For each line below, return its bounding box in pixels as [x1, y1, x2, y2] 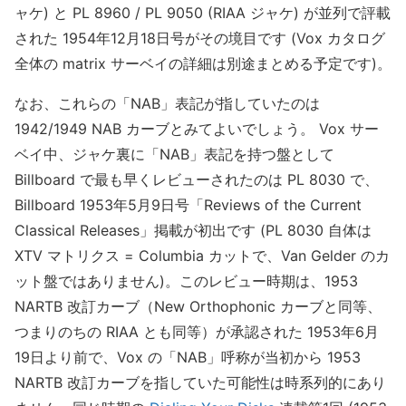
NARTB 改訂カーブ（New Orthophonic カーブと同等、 [14, 297, 382, 316]
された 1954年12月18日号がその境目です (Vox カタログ [14, 29, 385, 48]
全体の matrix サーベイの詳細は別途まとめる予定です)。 [14, 54, 391, 73]
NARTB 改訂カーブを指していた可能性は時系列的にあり [14, 373, 386, 392]
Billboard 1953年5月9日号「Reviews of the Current [14, 196, 362, 215]
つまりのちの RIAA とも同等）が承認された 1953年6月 [14, 323, 379, 342]
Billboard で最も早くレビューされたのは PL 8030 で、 [14, 170, 379, 189]
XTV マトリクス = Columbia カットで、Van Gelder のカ [14, 246, 390, 266]
